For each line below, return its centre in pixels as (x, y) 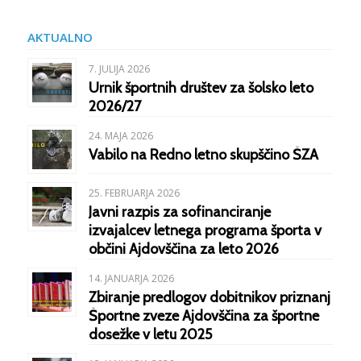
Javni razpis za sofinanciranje (179, 212)
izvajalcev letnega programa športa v (205, 230)
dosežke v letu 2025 (150, 334)
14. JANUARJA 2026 (131, 278)
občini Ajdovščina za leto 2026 (183, 249)
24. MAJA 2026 (120, 136)
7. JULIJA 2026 (119, 69)
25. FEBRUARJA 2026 (134, 193)
